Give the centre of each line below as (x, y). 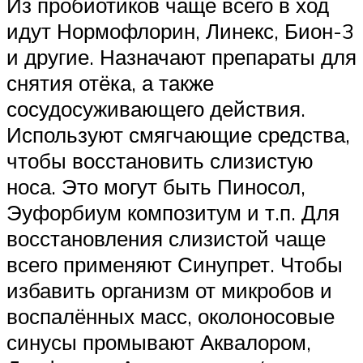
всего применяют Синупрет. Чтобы (175, 264)
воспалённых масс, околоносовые (171, 316)
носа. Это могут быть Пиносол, (156, 186)
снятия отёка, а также (110, 82)
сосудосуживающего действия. (156, 108)
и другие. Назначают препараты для (181, 56)
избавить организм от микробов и (169, 290)
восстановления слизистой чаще (166, 238)
